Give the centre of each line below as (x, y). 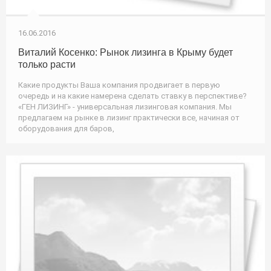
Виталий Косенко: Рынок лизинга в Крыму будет (126, 53)
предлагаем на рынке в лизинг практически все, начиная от (129, 118)
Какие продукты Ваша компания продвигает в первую (119, 85)
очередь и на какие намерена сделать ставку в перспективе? (132, 96)
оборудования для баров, (66, 129)
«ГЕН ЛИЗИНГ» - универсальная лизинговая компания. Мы (125, 107)
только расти (47, 65)
